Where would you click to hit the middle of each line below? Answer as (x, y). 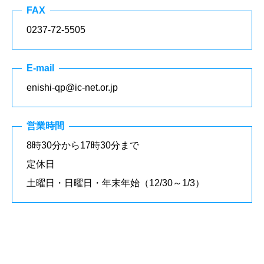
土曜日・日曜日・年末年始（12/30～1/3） (115, 183)
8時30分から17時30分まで (83, 145)
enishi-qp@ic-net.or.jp (72, 87)
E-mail (40, 68)
